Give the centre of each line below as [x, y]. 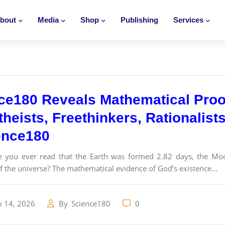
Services [188, 20]
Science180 [92, 203]
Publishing [139, 20]
